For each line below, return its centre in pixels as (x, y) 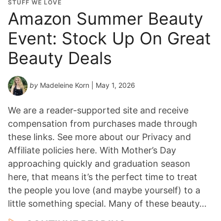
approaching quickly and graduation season (99, 163)
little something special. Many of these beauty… (107, 203)
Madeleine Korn (65, 85)
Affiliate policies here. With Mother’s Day (92, 150)
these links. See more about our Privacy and (99, 137)
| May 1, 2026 (112, 85)
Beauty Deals (60, 58)
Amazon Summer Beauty (106, 18)
